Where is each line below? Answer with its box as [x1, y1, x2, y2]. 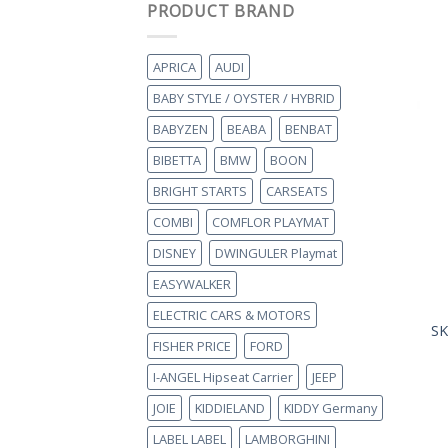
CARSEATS [266, 182, 328, 200]
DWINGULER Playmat [215, 244, 337, 262]
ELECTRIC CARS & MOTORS [153, 306, 311, 324]
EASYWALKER [153, 275, 231, 293]
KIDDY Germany [284, 399, 377, 417]
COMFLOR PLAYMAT [212, 213, 329, 231]
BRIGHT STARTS [153, 182, 247, 200]
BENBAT [285, 120, 332, 138]
